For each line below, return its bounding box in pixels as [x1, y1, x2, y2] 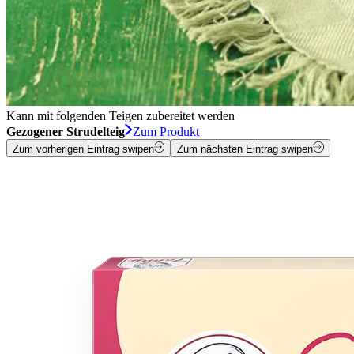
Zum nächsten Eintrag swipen [177, 142, 314, 155]
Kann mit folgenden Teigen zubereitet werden [6, 109, 235, 123]
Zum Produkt [132, 125, 199, 139]
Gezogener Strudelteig [6, 125, 125, 139]
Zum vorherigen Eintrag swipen [13, 142, 154, 155]
